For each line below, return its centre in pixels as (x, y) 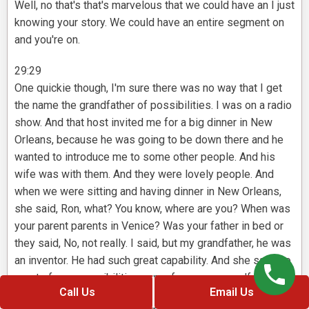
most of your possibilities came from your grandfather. (146, 278)
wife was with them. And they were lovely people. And (144, 175)
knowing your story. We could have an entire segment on (149, 23)
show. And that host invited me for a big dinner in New (143, 123)
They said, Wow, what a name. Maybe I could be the (138, 295)
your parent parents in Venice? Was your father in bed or (149, 226)
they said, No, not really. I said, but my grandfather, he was (153, 243)
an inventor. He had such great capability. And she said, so (153, 261)
